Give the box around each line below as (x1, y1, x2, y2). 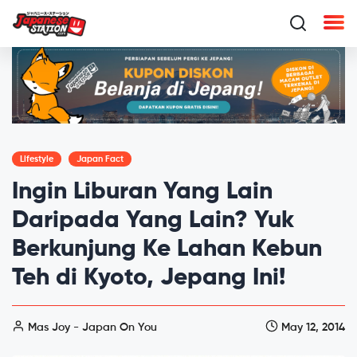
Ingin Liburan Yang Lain (12, 179, 273, 204)
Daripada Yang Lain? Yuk (12, 208, 294, 233)
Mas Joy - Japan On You (25, 321, 157, 333)
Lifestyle (20, 154, 53, 163)
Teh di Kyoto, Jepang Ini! (12, 265, 285, 290)
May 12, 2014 (278, 321, 345, 333)
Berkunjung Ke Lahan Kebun (12, 237, 322, 261)
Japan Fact (76, 154, 124, 163)
